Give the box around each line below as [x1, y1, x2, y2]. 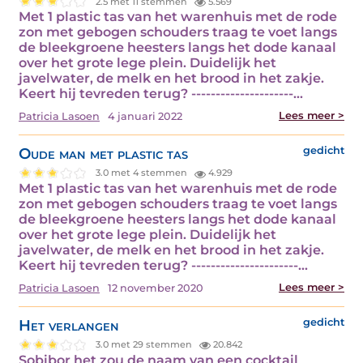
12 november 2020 [108, 281, 203, 294]
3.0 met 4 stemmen [96, 167, 190, 179]
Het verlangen [19, 315, 119, 335]
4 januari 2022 [108, 110, 182, 123]
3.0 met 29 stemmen [96, 339, 195, 351]
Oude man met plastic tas [19, 144, 188, 164]
